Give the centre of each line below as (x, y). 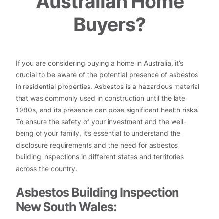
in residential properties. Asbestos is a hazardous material (108, 86)
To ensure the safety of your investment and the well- (101, 121)
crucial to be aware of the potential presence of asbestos (107, 74)
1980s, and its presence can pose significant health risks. (107, 109)
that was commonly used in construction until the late (100, 98)
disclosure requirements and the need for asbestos (97, 145)
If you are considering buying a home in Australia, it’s (99, 63)
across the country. (46, 168)
